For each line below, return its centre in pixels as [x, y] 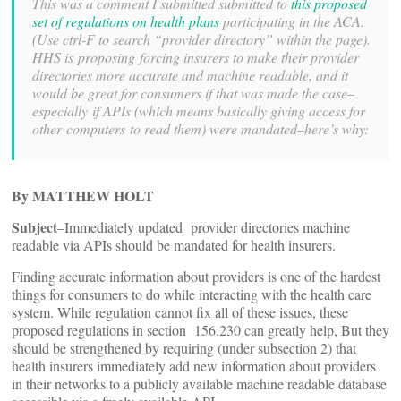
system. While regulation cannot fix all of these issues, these [180, 312]
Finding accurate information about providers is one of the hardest [196, 276]
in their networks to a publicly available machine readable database [199, 384]
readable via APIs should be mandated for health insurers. [174, 245]
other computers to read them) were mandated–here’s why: [200, 128]
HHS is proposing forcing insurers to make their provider [196, 57]
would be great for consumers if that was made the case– [193, 93]
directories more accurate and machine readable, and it [190, 75]
